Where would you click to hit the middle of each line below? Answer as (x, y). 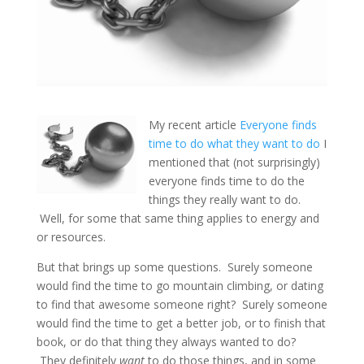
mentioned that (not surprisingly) (234, 162)
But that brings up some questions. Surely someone (174, 266)
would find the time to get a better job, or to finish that (181, 323)
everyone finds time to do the (226, 180)
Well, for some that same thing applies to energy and (178, 218)
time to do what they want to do (234, 143)
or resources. (71, 236)
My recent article (194, 124)
